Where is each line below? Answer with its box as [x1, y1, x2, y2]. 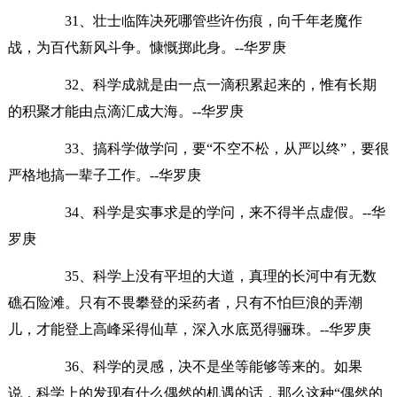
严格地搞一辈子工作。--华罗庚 [7, 167, 201, 183]
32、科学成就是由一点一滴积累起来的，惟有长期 [35, 76, 377, 92]
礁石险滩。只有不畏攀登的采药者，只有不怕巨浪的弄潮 [7, 294, 362, 310]
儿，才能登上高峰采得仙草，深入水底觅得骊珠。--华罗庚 [7, 321, 371, 337]
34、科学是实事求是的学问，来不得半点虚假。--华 [35, 204, 385, 220]
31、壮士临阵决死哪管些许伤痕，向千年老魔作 [35, 12, 362, 28]
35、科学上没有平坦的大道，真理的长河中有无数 [35, 268, 377, 284]
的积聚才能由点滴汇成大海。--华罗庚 [7, 103, 244, 119]
